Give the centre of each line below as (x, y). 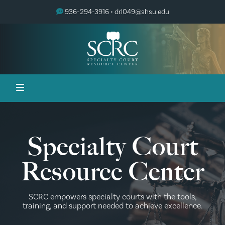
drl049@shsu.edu (142, 12)
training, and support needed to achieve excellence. (113, 206)
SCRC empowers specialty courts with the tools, (113, 197)
